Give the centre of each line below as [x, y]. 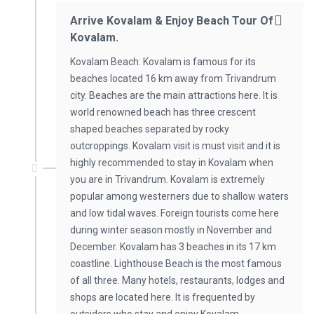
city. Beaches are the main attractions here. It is [174, 95]
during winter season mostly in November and [171, 230]
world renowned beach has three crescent [163, 112]
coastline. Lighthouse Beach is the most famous [176, 264]
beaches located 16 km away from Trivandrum [173, 78]
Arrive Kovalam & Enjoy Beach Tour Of [172, 21]
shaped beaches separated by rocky [150, 129]
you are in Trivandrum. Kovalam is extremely [168, 179]
